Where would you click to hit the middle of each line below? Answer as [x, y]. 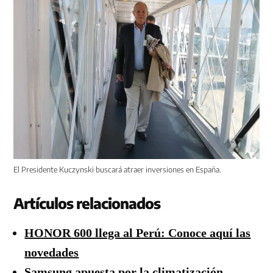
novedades [52, 252]
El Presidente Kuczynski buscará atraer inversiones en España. [118, 169]
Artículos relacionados [87, 203]
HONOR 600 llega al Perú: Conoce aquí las [138, 232]
